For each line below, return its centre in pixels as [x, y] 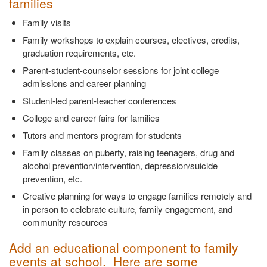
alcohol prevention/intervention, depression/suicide [120, 166]
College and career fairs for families [91, 118]
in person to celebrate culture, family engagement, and [127, 209]
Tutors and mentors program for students [102, 135]
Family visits [46, 23]
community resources [65, 222]
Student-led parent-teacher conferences [99, 101]
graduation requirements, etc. [79, 53]
